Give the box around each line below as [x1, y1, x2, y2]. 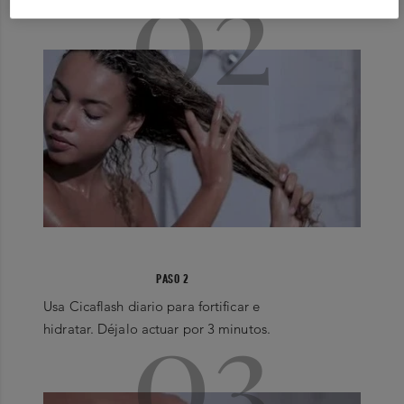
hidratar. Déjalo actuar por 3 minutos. [43, 319, 271, 337]
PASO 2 [155, 271, 190, 286]
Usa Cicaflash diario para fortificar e [43, 297, 260, 315]
